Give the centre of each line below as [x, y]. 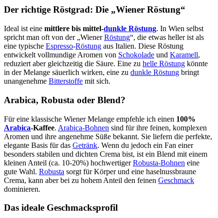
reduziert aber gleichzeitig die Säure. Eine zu [73, 64]
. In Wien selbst [180, 29]
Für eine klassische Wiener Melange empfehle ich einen [90, 119]
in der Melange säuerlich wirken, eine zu [67, 73]
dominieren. [22, 189]
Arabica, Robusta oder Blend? [65, 100]
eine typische [25, 46]
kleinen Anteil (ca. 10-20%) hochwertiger [68, 163]
